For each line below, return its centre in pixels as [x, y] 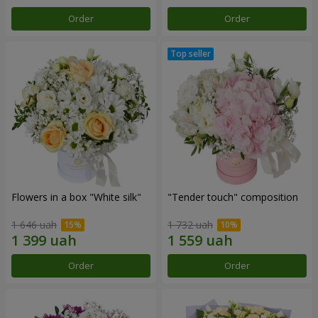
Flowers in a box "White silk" [76, 197]
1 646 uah [34, 224]
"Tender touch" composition [233, 197]
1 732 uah [190, 224]
